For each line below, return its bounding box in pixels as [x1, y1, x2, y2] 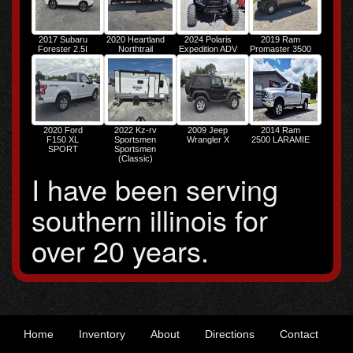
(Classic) [117, 154, 153, 164]
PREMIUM [43, 53, 84, 63]
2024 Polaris [184, 34, 232, 44]
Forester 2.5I [38, 43, 88, 54]
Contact [280, 327, 318, 340]
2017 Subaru [38, 34, 87, 44]
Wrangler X [186, 135, 229, 145]
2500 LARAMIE [251, 135, 310, 145]
